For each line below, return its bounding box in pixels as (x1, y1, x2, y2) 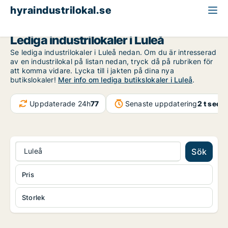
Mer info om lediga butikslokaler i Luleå (58, 75, 192, 84)
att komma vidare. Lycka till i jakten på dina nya (10, 66, 174, 75)
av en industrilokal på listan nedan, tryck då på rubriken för (10, 57, 213, 66)
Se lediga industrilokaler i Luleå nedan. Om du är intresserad (10, 48, 217, 56)
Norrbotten (10, 22, 48, 31)
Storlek (22, 193, 45, 202)
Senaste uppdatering (125, 99, 197, 108)
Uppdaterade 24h (30, 99, 91, 108)
